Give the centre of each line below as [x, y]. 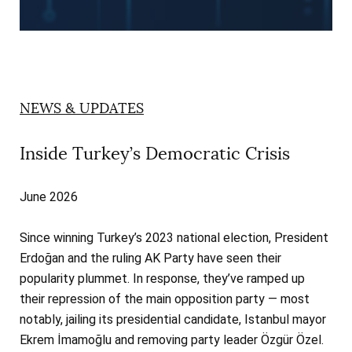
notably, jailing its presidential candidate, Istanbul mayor [173, 320]
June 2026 [49, 197]
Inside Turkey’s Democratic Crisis [155, 154]
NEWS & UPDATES [82, 109]
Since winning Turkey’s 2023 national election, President [174, 238]
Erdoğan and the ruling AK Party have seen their [150, 258]
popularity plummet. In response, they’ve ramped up [162, 279]
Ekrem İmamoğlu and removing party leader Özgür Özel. [172, 340]
